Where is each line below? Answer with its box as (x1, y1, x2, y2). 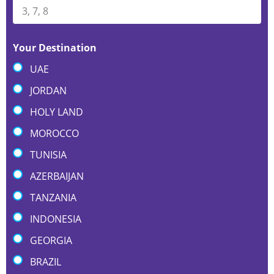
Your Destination (13, 41, 97, 54)
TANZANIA (30, 191, 77, 204)
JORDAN (30, 84, 67, 97)
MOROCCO (30, 127, 80, 140)
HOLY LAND (30, 105, 84, 119)
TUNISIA (30, 148, 67, 161)
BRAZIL (30, 255, 62, 268)
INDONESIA (30, 212, 82, 226)
